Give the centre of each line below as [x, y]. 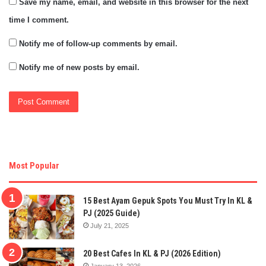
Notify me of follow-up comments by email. [98, 43]
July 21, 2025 [110, 225]
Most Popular [34, 165]
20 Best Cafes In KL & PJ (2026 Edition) [152, 253]
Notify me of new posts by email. [79, 67]
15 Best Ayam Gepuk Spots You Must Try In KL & [168, 200]
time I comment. [39, 20]
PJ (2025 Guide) [112, 213]
